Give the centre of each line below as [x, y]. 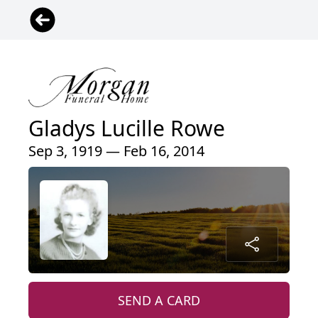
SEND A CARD [159, 300]
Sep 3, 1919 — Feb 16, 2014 [116, 150]
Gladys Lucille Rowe [127, 128]
